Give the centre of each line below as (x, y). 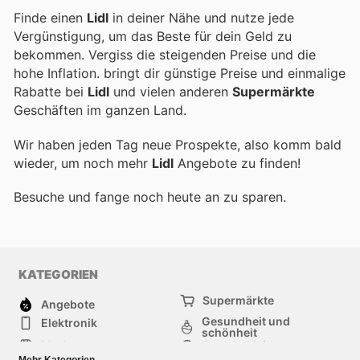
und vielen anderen (171, 92)
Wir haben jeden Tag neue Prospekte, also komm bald (178, 144)
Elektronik (69, 323)
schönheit (230, 333)
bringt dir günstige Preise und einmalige (225, 74)
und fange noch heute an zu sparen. (177, 196)
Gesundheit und (246, 321)
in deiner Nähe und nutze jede (201, 18)
